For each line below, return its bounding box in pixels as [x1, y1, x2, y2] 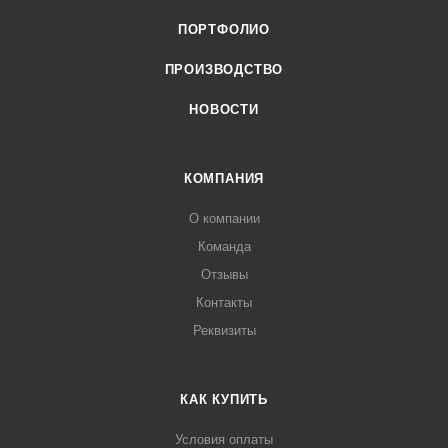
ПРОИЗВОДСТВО [164, 62, 284, 77]
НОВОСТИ [189, 102, 259, 117]
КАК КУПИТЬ [180, 392, 268, 407]
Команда [197, 239, 251, 254]
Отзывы [200, 267, 248, 282]
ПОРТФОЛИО [177, 22, 271, 37]
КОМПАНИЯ [183, 171, 265, 186]
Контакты [196, 295, 252, 310]
